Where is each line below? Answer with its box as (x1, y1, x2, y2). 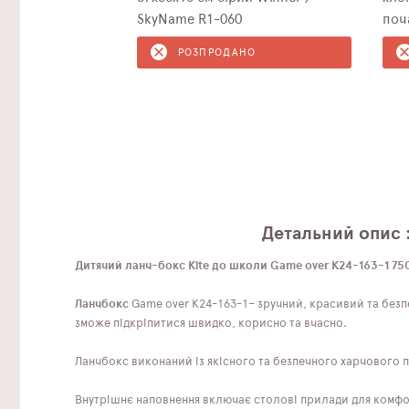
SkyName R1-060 (136, 12, 242, 26)
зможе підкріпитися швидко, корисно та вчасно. (75, 317, 347, 330)
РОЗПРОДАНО (177, 47, 257, 58)
